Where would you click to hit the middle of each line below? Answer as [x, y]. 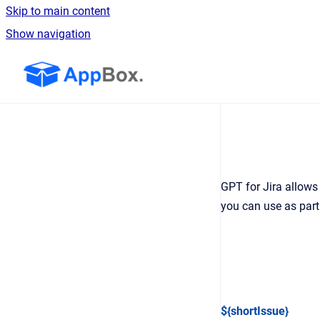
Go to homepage [188, 65]
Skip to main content [58, 11]
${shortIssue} [255, 311]
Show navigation [48, 34]
